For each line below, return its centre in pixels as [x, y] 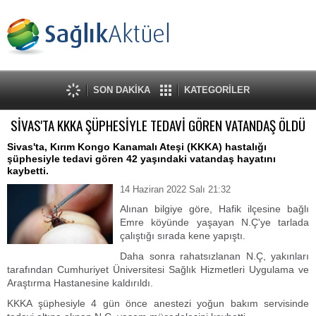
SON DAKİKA [122, 90]
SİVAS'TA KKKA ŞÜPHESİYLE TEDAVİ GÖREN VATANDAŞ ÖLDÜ [158, 125]
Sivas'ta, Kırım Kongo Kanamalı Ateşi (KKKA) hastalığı [137, 147]
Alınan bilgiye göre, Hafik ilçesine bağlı [214, 209]
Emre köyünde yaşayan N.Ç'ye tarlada [214, 222]
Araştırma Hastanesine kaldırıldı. [80, 283]
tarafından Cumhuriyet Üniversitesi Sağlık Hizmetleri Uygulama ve [158, 269]
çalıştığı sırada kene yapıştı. [183, 236]
